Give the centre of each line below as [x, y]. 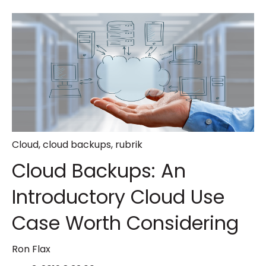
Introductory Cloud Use [118, 197]
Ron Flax [31, 249]
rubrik [129, 144]
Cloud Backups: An [99, 171]
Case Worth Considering [125, 223]
